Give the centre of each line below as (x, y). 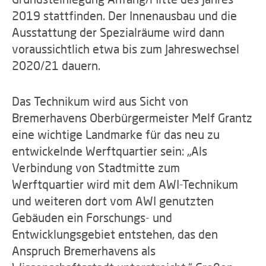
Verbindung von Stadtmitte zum (96, 167)
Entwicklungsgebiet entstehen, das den (115, 234)
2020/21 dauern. (56, 65)
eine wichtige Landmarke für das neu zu (116, 134)
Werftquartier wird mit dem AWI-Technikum (125, 184)
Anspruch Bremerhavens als (84, 251)
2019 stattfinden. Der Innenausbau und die (124, 15)
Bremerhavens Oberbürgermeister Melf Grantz (132, 118)
